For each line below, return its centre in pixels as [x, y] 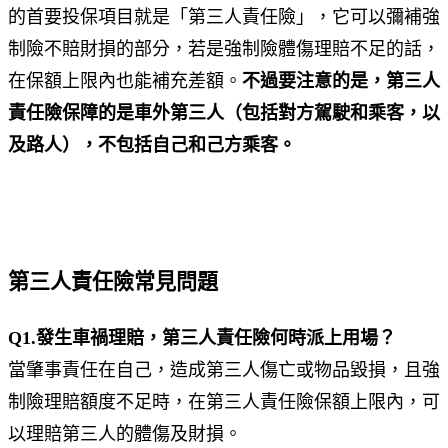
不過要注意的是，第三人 [341, 80]
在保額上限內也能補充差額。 [125, 80]
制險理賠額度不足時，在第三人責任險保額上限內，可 [224, 401]
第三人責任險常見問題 [113, 281]
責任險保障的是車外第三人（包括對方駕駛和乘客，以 [224, 112]
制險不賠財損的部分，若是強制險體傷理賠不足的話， [224, 48]
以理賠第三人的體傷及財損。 [125, 433]
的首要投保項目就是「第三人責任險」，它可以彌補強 [224, 16]
